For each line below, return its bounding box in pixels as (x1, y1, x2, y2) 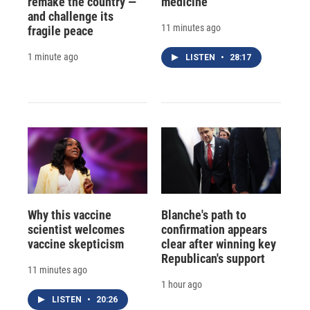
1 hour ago (161, 279, 202, 291)
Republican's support (161, 251, 265, 266)
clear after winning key (161, 237, 276, 252)
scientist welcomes (28, 222, 125, 237)
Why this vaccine (28, 208, 111, 223)
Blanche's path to (161, 208, 246, 223)
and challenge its (28, 9, 113, 24)
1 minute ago (28, 51, 78, 63)
